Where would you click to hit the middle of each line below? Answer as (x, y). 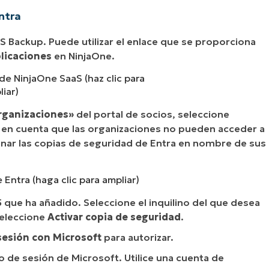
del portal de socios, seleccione (152, 114)
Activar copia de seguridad (114, 216)
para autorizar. (138, 237)
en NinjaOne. (83, 56)
